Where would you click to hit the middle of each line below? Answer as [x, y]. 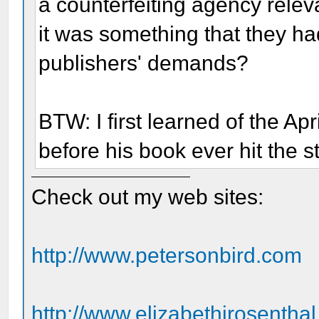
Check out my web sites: [148, 197]
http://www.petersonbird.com [167, 255]
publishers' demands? [144, 63]
